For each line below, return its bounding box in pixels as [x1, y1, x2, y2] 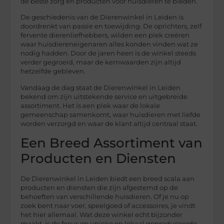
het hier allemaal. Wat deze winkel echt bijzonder [20, 211, 183, 219]
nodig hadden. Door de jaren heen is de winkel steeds [20, 49, 196, 57]
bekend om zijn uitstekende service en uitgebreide [20, 92, 188, 100]
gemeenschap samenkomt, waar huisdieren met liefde [20, 110, 201, 118]
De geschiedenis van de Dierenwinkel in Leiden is [20, 13, 184, 21]
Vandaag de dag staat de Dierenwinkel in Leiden [20, 83, 181, 91]
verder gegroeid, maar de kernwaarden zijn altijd [20, 58, 181, 66]
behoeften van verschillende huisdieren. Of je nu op [20, 193, 189, 201]
